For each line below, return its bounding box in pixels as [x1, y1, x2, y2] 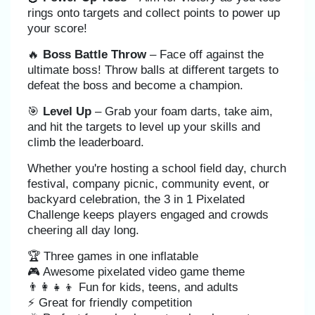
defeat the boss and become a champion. [27, 79, 243, 92]
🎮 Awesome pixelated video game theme [27, 265, 245, 278]
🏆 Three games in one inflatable [27, 250, 198, 263]
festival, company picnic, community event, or [27, 177, 269, 191]
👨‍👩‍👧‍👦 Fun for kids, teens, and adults [27, 281, 238, 294]
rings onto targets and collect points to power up [27, 6, 280, 20]
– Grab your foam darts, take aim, [91, 105, 273, 118]
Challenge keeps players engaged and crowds [27, 208, 269, 221]
